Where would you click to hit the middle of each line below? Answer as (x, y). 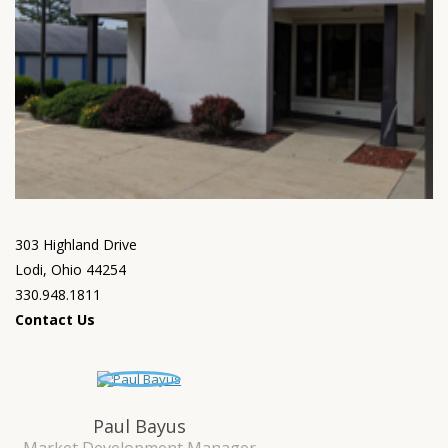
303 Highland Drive (76, 244)
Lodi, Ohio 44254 (70, 269)
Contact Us (55, 319)
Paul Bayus (139, 426)
